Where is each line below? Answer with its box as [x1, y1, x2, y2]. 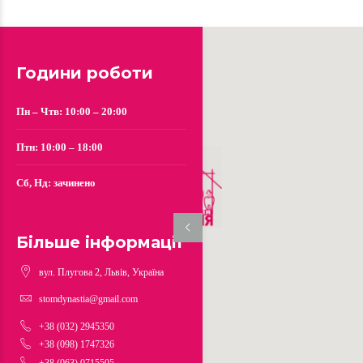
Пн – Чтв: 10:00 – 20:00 [16, 105, 127, 118]
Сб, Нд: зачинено [16, 177, 96, 190]
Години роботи [16, 63, 153, 83]
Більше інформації [16, 233, 183, 253]
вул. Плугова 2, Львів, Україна [39, 266, 164, 278]
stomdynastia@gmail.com [39, 293, 138, 305]
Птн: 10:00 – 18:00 [16, 141, 103, 154]
